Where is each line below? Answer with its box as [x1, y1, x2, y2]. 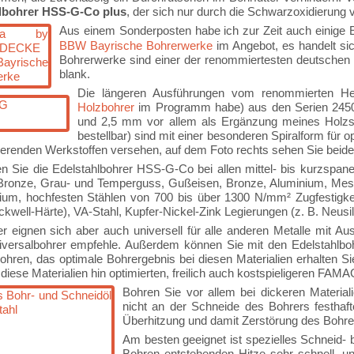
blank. [59, 67, 90, 81]
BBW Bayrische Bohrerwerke [59, 39, 213, 52]
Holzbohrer [77, 100, 134, 114]
